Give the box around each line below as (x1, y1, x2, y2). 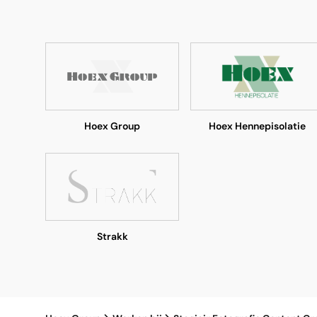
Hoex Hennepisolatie (209, 120, 306, 132)
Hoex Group (84, 120, 141, 132)
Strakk (96, 230, 128, 243)
